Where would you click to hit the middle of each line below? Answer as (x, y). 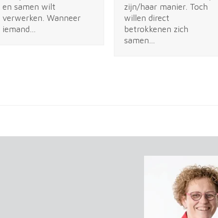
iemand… (19, 29)
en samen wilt (29, 7)
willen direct (147, 18)
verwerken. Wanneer (42, 18)
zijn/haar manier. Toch (166, 7)
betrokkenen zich (156, 29)
